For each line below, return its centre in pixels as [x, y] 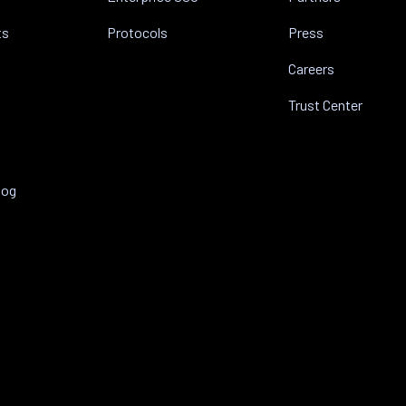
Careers [311, 68]
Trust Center [325, 105]
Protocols [137, 32]
